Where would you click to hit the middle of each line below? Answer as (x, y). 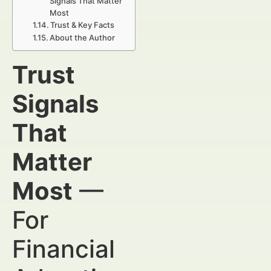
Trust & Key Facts (83, 25)
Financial (64, 249)
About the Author (83, 38)
